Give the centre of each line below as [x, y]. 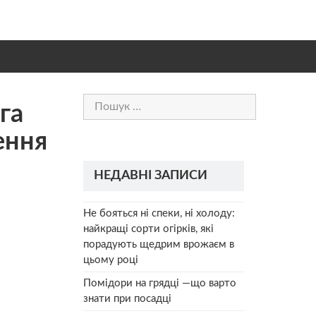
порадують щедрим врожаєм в [159, 244]
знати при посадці [127, 298]
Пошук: [101, 101]
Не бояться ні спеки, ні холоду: [159, 213]
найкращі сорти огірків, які [148, 229]
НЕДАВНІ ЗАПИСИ [151, 175]
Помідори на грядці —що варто [160, 283]
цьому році [111, 260]
